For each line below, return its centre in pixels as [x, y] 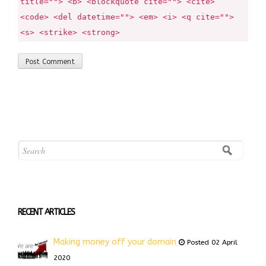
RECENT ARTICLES [46, 213]
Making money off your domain [115, 242]
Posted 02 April [211, 243]
